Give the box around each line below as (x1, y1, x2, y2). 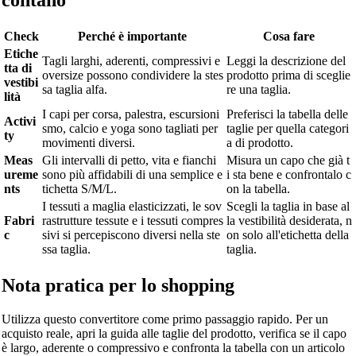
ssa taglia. (41, 242, 91, 257)
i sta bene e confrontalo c (226, 168, 351, 182)
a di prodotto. (226, 136, 293, 150)
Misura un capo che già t (226, 153, 350, 168)
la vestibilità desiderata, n (226, 214, 352, 228)
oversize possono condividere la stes (41, 68, 223, 83)
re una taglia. (226, 83, 291, 97)
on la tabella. (226, 182, 290, 196)
